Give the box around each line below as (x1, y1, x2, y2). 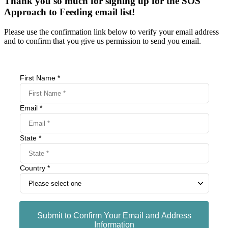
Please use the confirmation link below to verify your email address (4, 27, 219, 36)
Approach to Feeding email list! (4, 6, 135, 17)
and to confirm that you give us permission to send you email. (4, 36, 201, 45)
